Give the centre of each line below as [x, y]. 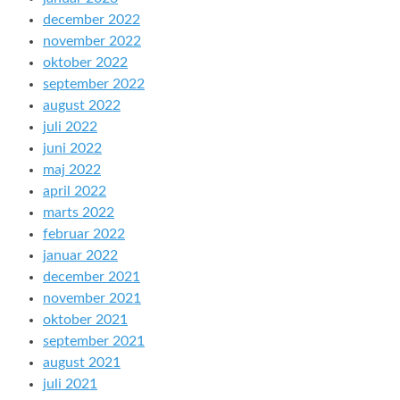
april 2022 [75, 191]
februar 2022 [84, 234]
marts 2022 [79, 212]
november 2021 [92, 298]
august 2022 [82, 105]
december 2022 [92, 20]
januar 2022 [80, 255]
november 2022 [92, 41]
